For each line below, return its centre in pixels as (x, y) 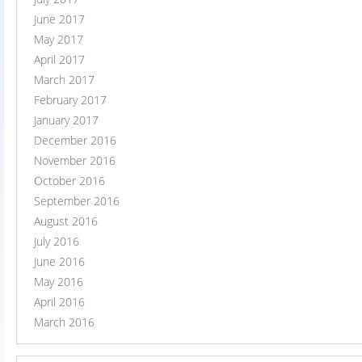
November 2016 (75, 161)
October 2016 (69, 181)
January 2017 (66, 120)
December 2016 (75, 141)
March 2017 (64, 80)
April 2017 (59, 60)
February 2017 (70, 100)
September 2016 (77, 201)
